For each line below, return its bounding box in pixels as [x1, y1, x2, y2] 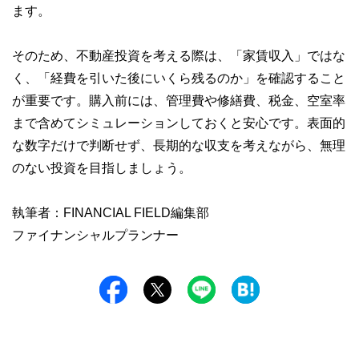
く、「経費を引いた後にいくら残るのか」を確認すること [12, 71, 345, 85]
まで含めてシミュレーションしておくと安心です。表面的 [12, 116, 345, 130]
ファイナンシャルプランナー [12, 228, 179, 242]
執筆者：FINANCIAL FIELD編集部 [12, 206, 209, 220]
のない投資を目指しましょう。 [12, 161, 192, 175]
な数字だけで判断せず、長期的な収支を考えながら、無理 [12, 139, 345, 152]
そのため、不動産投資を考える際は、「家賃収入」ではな [12, 49, 345, 63]
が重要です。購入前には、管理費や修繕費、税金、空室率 [12, 94, 345, 107]
